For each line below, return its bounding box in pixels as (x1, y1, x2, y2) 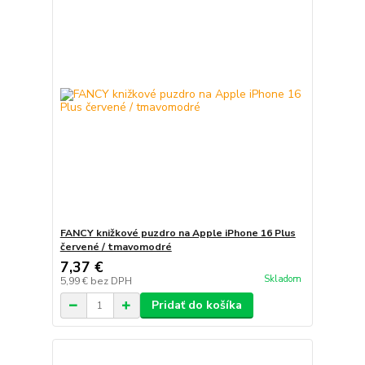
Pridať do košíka (151, 297, 242, 314)
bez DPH (90, 275, 132, 288)
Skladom (263, 273, 301, 286)
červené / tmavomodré (59, 240, 172, 254)
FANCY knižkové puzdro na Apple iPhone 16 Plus (59, 226, 296, 240)
